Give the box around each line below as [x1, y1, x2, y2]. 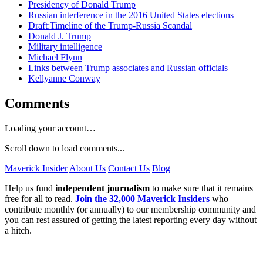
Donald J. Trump [28, 31, 91, 41]
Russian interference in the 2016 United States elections [28, 9, 234, 20]
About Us [69, 163, 106, 173]
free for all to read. [5, 193, 75, 204]
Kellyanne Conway [28, 73, 100, 83]
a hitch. [5, 225, 32, 235]
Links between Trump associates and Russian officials [28, 62, 228, 73]
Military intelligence [28, 41, 102, 52]
